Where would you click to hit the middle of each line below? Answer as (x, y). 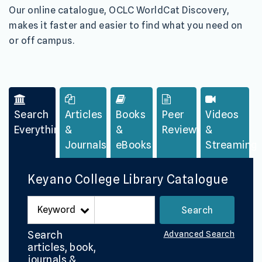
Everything (40, 130)
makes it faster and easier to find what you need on (126, 25)
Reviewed (185, 130)
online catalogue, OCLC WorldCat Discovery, (127, 10)
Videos (222, 115)
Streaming (231, 145)
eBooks (134, 145)
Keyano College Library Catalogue (128, 180)
